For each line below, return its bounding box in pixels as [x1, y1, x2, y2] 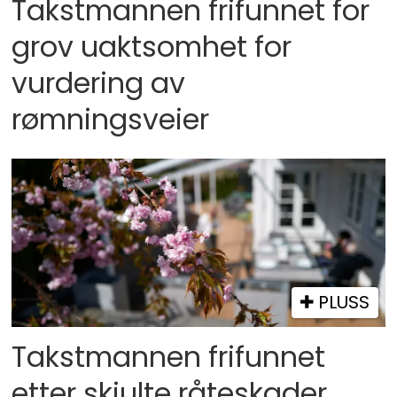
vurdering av [12, 64, 186, 104]
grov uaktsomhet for [12, 27, 292, 67]
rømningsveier [12, 100, 210, 140]
